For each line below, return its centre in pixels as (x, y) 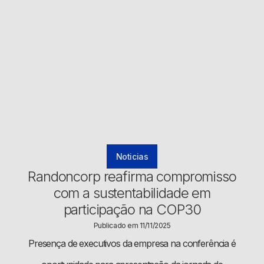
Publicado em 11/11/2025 (132, 226)
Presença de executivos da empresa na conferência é (132, 244)
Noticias (132, 157)
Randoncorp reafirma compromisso (132, 177)
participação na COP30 (132, 210)
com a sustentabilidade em (132, 193)
